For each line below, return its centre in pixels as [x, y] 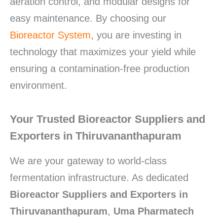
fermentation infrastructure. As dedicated [99, 177]
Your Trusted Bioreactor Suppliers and [108, 119]
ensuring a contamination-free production [100, 68]
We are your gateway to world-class [88, 161]
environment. [38, 85]
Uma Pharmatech [154, 211]
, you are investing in [136, 35]
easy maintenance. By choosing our [88, 18]
